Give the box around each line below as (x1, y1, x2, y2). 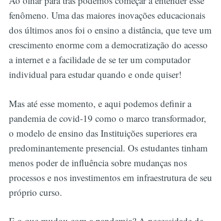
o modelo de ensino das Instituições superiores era (8, 126, 197, 139)
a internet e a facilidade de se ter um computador (8, 53, 190, 66)
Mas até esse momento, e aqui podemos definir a (8, 97, 191, 110)
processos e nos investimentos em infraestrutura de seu (8, 171, 212, 184)
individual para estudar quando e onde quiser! (8, 68, 184, 81)
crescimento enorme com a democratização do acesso (8, 38, 208, 51)
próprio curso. (8, 185, 68, 198)
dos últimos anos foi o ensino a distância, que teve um (8, 24, 212, 37)
